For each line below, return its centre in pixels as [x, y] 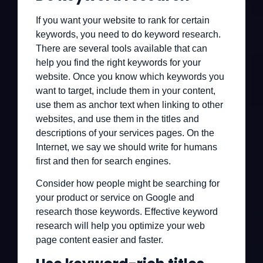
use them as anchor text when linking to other [129, 104]
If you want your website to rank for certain [123, 20]
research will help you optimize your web [120, 226]
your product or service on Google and [115, 198]
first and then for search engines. [103, 161]
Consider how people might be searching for [128, 184]
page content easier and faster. [100, 240]
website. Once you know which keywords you [130, 76]
